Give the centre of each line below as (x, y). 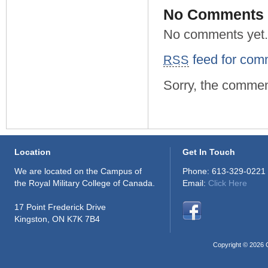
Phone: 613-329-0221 (224, 171)
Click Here (228, 183)
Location (33, 152)
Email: (195, 183)
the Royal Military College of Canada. (85, 183)
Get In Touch (209, 152)
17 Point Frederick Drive (60, 207)
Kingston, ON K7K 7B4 (57, 219)
